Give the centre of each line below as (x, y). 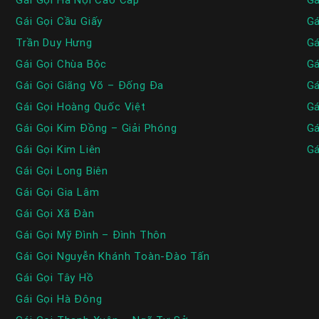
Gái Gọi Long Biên (62, 171)
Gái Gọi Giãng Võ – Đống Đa (90, 85)
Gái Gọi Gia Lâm (58, 192)
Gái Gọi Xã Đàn (55, 214)
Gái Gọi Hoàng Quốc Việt (81, 107)
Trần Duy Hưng (54, 43)
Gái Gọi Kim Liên (59, 150)
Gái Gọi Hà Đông (59, 299)
